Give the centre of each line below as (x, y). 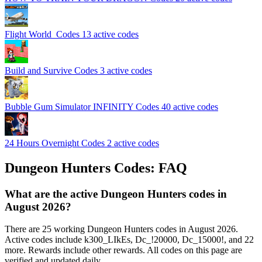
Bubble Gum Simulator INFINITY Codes (83, 106)
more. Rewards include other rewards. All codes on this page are (123, 250)
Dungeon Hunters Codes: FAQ (96, 168)
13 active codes (110, 34)
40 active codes (190, 106)
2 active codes (133, 143)
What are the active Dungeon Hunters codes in (116, 194)
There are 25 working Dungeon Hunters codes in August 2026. (121, 229)
